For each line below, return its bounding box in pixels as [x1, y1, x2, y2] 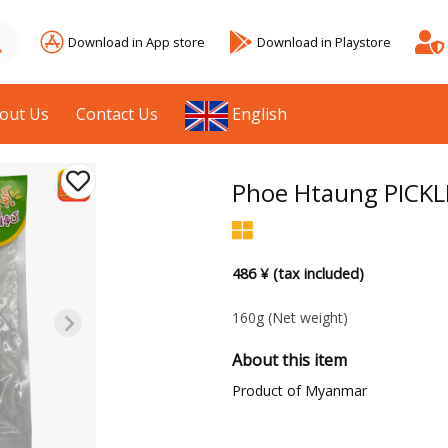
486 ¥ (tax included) [231, 264, 364, 284]
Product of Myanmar [231, 381, 367, 401]
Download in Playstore [257, 32, 391, 51]
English [232, 103, 288, 125]
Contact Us [76, 103, 159, 125]
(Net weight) [267, 308, 348, 328]
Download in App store [68, 32, 205, 51]
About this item [231, 349, 347, 372]
